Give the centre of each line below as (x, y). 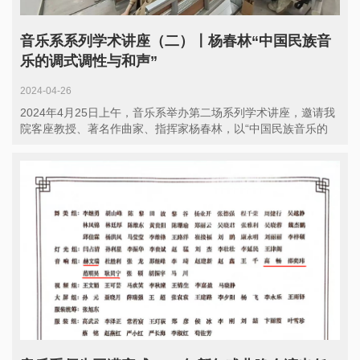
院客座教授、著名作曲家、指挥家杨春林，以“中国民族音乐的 (174, 129)
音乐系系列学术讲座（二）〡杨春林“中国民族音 (176, 41)
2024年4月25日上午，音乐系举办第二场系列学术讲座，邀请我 (178, 113)
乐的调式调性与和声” (89, 61)
